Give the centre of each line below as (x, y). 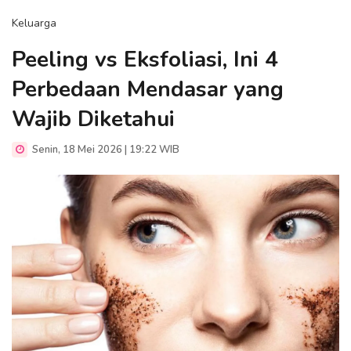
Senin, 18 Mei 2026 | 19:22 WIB (105, 150)
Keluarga (34, 23)
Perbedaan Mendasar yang (148, 89)
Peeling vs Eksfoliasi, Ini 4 (145, 60)
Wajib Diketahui (93, 119)
